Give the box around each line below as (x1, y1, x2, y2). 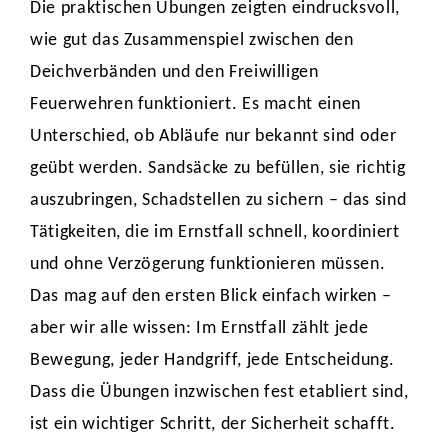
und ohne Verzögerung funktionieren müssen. (30, 255, 386, 274)
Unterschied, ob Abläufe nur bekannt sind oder (30, 127, 397, 146)
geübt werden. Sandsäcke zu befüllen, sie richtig (30, 159, 406, 178)
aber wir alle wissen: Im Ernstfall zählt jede (30, 319, 369, 338)
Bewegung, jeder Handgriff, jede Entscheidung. (30, 351, 395, 370)
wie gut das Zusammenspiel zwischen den (30, 31, 354, 50)
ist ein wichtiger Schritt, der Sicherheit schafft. (30, 415, 401, 434)
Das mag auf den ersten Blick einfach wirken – (30, 287, 392, 306)
